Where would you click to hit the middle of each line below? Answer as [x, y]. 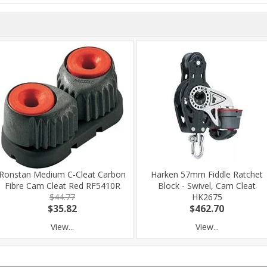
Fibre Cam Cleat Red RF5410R [62, 186]
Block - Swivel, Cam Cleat [207, 186]
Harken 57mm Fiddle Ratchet [207, 174]
